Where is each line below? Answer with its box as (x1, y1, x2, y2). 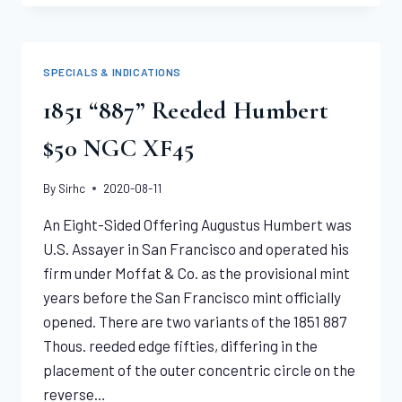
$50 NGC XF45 (43, 132, 195, 163)
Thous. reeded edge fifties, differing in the (43, 336, 318, 355)
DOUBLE (111, 17, 161, 33)
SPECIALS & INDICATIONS (43, 65, 182, 78)
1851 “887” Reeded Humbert (43, 94, 328, 126)
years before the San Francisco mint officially (43, 288, 341, 307)
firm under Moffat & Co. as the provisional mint (43, 264, 350, 283)
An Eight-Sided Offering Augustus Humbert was (43, 215, 352, 234)
